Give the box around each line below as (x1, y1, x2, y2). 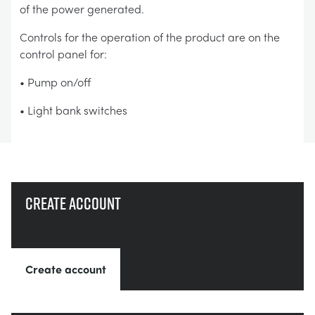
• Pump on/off (20, 74, 91, 90)
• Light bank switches (20, 102, 127, 118)
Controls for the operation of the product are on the (20, 29, 280, 45)
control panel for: (20, 46, 107, 62)
